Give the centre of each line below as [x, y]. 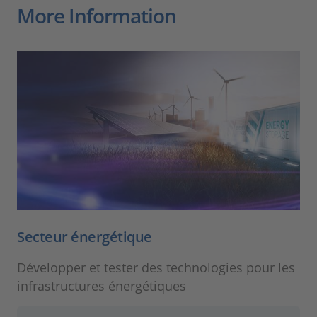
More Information [97, 15]
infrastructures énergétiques [102, 286]
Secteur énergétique [85, 237]
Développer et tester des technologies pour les [156, 268]
